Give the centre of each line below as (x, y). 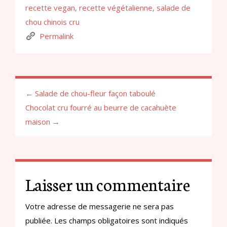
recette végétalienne (116, 7)
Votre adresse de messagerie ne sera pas (100, 206)
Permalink (56, 36)
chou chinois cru (52, 22)
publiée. (39, 220)
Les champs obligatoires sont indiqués (120, 220)
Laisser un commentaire (108, 184)
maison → (43, 121)
